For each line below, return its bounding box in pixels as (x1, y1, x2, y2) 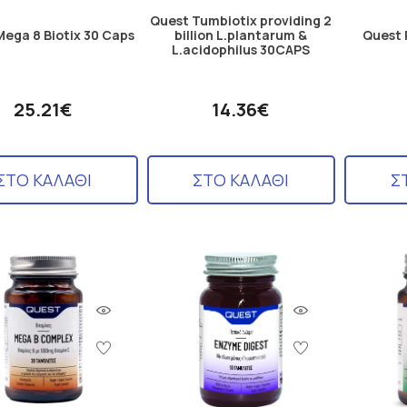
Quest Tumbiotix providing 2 (150, 11, 333, 29)
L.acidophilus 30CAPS (172, 40, 311, 58)
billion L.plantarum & (174, 25, 308, 44)
